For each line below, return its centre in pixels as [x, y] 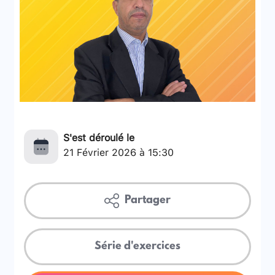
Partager [146, 200]
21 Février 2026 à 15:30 [119, 151]
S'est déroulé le [99, 136]
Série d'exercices [137, 246]
